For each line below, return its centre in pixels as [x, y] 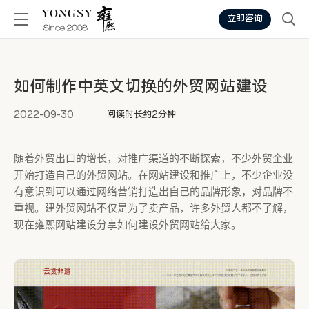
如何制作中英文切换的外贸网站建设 [141, 87]
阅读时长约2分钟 [141, 115]
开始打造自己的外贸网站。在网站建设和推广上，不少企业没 [153, 175]
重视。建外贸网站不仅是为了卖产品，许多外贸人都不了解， [153, 208]
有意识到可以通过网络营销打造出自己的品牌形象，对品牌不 [153, 192]
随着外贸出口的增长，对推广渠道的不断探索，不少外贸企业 [153, 159]
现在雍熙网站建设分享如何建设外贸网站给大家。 [128, 225]
